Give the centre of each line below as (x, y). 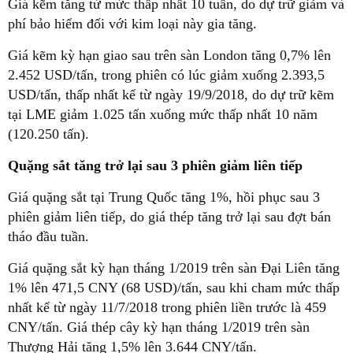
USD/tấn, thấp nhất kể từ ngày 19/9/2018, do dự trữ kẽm (171, 95)
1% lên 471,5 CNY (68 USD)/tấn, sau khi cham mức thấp (174, 288)
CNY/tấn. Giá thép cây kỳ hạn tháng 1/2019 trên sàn (159, 327)
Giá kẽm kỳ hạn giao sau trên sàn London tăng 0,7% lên (169, 56)
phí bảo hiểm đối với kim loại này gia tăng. (132, 24)
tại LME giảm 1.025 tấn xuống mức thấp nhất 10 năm (163, 115)
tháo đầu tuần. (48, 237)
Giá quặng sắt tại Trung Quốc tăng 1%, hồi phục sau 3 (164, 197)
